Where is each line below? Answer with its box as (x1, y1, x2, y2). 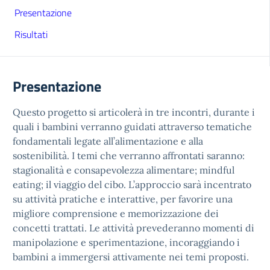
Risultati (14, 27, 48, 42)
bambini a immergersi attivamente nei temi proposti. (13, 251, 249, 263)
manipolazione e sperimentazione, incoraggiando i (13, 236, 240, 248)
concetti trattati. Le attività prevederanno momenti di (13, 222, 254, 234)
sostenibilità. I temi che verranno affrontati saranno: (13, 149, 245, 162)
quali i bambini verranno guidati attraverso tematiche (13, 121, 252, 133)
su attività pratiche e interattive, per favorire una (13, 193, 233, 205)
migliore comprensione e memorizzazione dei (13, 207, 219, 219)
